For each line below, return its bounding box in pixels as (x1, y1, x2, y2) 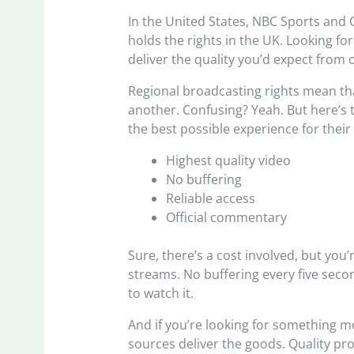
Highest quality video (166, 151, 292, 169)
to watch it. (128, 284, 194, 302)
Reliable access (166, 189, 256, 207)
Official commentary (166, 208, 288, 226)
